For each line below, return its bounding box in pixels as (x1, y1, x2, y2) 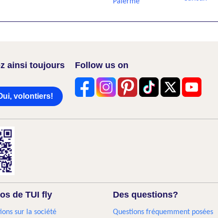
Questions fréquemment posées (112, 208, 213, 216)
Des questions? (112, 190, 178, 200)
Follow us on (75, 60, 128, 70)
